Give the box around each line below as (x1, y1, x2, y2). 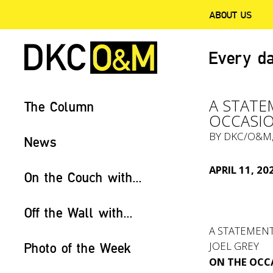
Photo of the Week (24, 239, 131, 256)
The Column (24, 98, 94, 115)
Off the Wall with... (24, 204, 133, 221)
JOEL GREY (209, 239, 260, 253)
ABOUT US (209, 9, 252, 21)
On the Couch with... (24, 169, 142, 185)
